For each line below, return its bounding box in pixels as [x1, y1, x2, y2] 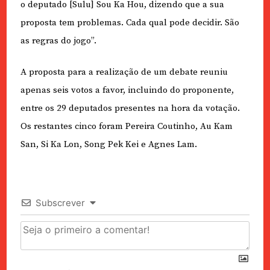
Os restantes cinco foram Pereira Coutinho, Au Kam [20, 121, 233, 133]
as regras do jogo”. [20, 34, 96, 46]
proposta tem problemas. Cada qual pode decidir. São [20, 16, 239, 28]
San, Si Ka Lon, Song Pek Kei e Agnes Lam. [20, 139, 197, 151]
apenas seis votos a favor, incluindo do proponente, [20, 84, 234, 96]
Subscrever [35, 197, 85, 209]
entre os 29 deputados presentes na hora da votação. [20, 102, 240, 115]
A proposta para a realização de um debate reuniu [20, 66, 228, 78]
